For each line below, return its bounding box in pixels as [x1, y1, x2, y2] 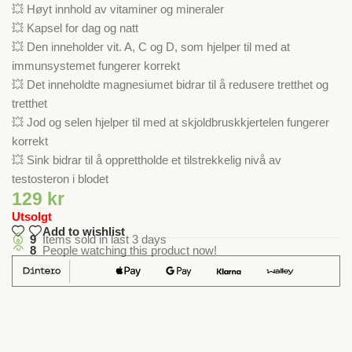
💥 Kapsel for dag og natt [12, 21, 138, 35]
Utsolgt [12, 210, 52, 224]
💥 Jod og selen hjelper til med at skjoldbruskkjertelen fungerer [12, 115, 329, 130]
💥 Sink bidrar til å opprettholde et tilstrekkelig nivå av [12, 153, 281, 167]
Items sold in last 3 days [42, 233, 167, 247]
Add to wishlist [42, 224, 125, 238]
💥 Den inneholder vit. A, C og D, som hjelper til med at [12, 40, 290, 54]
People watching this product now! [42, 244, 217, 258]
